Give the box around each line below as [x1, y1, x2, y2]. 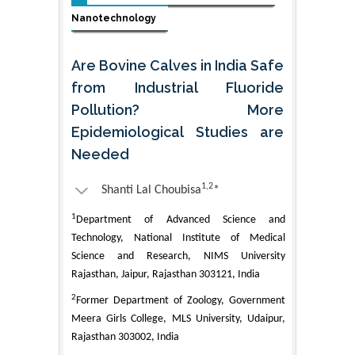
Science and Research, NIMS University [71, 250, 285, 262]
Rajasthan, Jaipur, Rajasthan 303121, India [71, 268, 260, 281]
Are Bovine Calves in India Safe [71, 56, 284, 74]
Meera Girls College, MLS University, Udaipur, [71, 312, 285, 325]
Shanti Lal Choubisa [101, 183, 201, 197]
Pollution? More [71, 101, 284, 118]
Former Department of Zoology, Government [76, 294, 285, 307]
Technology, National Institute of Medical [71, 231, 285, 244]
